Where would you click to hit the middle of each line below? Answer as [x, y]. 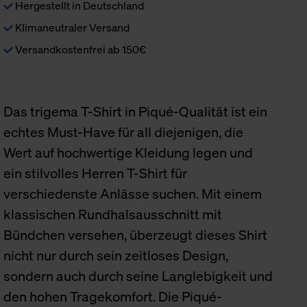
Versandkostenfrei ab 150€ [80, 49]
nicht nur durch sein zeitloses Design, [116, 255]
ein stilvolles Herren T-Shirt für [96, 173]
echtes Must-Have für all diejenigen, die [124, 132]
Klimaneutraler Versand [72, 27]
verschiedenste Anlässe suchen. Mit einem [133, 194]
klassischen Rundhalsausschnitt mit [113, 214]
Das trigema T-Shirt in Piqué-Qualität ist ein [136, 111]
